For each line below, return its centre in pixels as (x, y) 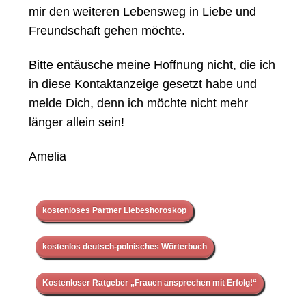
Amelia (47, 157)
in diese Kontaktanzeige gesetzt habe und (143, 84)
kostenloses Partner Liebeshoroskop (114, 211)
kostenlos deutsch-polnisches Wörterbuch (125, 247)
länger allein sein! (76, 123)
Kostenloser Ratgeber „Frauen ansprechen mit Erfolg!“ (150, 283)
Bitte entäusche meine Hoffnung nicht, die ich (152, 65)
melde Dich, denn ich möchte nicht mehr (138, 103)
